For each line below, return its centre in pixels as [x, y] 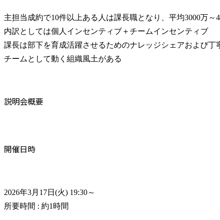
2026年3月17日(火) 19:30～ [50, 192]
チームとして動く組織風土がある [63, 58]
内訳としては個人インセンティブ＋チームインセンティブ [106, 31]
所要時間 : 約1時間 [36, 206]
